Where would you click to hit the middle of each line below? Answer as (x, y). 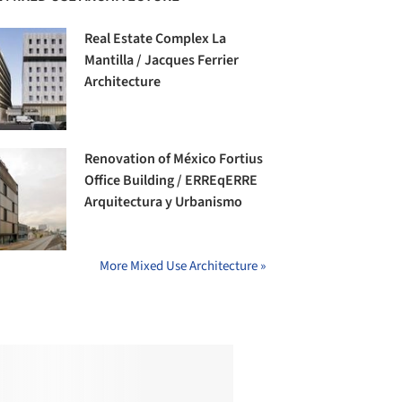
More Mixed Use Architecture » (183, 267)
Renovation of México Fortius (174, 159)
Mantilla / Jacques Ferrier (162, 61)
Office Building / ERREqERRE (171, 181)
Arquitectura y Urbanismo (164, 202)
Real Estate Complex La (156, 39)
